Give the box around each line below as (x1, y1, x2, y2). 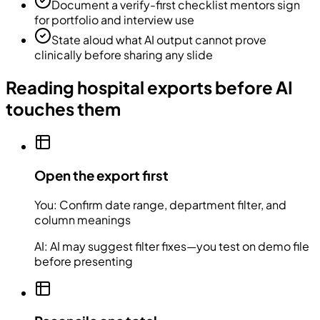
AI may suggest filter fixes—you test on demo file (50, 238, 309, 254)
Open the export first (34, 166, 169, 184)
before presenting (34, 253, 133, 269)
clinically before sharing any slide (34, 47, 213, 63)
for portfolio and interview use (34, 12, 194, 28)
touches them (6, 98, 121, 120)
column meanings (34, 211, 131, 227)
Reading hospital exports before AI (6, 76, 293, 99)
